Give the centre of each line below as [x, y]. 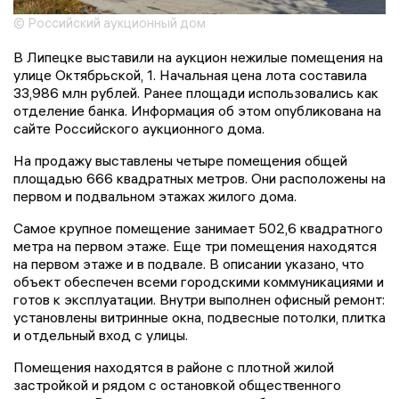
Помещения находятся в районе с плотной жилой [174, 366]
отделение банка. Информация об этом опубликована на [197, 110]
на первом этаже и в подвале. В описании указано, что [189, 263]
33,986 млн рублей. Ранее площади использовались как [196, 92]
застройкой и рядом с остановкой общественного [177, 384]
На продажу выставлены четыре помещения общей [180, 160]
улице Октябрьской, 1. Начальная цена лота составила [190, 74]
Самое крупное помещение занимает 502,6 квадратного [198, 228]
